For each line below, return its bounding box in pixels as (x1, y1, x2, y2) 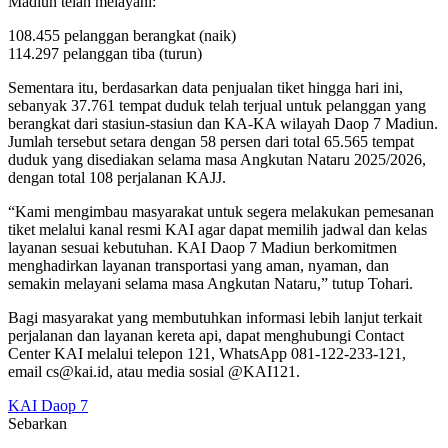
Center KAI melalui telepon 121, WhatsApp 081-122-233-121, (8, 344, 406, 362)
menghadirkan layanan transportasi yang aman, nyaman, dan (8, 256, 389, 274)
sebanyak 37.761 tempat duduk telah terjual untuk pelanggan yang (8, 96, 426, 114)
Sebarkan (8, 414, 67, 432)
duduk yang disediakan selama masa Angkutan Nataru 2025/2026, (8, 150, 426, 168)
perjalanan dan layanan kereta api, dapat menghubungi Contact (8, 326, 404, 344)
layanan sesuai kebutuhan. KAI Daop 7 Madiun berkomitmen (8, 238, 397, 256)
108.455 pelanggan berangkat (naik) (8, 26, 236, 44)
